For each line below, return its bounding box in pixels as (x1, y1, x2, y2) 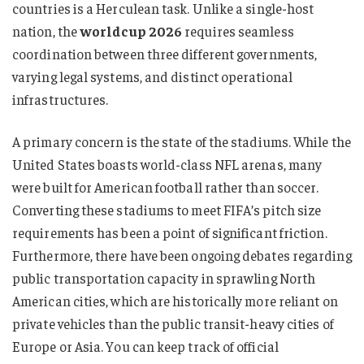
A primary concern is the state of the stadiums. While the (12, 132, 351, 151)
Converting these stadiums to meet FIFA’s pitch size (12, 201, 322, 219)
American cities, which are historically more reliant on (12, 292, 338, 310)
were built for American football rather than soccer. (12, 178, 319, 197)
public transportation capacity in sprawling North (12, 269, 316, 288)
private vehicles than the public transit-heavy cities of (12, 314, 334, 333)
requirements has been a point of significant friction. (12, 223, 327, 242)
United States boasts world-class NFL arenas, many (12, 155, 323, 174)
